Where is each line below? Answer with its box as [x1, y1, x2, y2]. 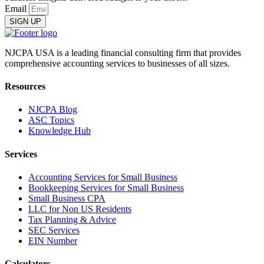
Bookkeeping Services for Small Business [28, 182, 184, 193]
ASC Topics [28, 115, 74, 126]
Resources [5, 81, 45, 92]
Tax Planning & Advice [28, 214, 116, 225]
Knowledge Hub [28, 126, 91, 136]
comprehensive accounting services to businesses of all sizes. [5, 58, 232, 68]
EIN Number [28, 235, 77, 246]
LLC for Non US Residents [28, 203, 131, 214]
